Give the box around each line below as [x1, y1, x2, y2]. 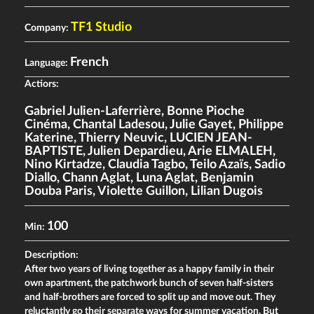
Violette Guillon [97, 185, 185, 198]
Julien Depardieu [88, 145, 183, 158]
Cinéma [25, 118, 67, 131]
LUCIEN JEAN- [170, 132, 252, 144]
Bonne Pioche [167, 105, 245, 118]
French [70, 56, 109, 69]
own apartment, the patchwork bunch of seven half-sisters [25, 278, 273, 288]
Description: [25, 250, 78, 260]
